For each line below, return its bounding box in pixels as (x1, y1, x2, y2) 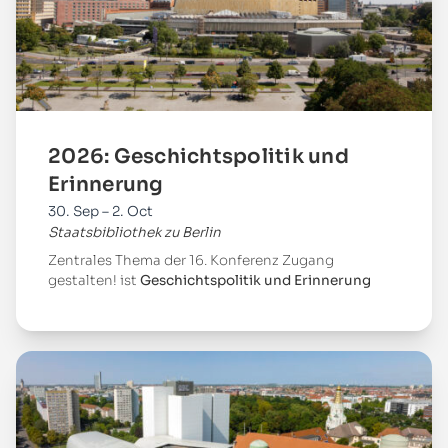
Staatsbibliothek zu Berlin (48, 224, 221, 241)
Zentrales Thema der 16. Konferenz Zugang (48, 252, 334, 269)
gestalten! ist (48, 272, 140, 289)
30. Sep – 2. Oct (48, 203, 153, 220)
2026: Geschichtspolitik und (48, 144, 349, 169)
